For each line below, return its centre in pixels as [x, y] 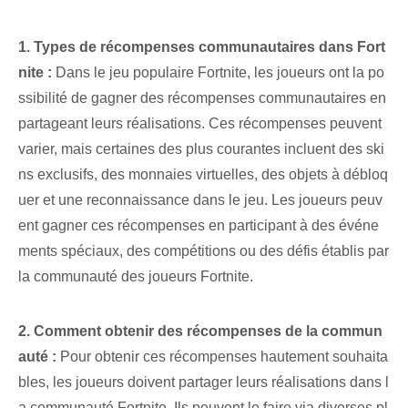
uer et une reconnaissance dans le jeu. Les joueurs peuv [200, 200]
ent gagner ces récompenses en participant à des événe [199, 226]
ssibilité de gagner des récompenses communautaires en [202, 98]
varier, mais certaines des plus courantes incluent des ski [201, 149]
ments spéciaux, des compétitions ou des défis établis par [204, 251]
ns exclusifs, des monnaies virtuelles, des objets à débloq [203, 175]
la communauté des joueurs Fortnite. [136, 277]
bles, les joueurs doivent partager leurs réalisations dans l [204, 382]
